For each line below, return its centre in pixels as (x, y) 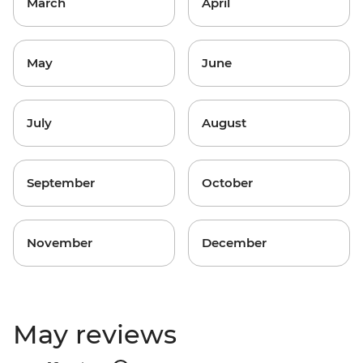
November (60, 243)
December (234, 243)
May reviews (95, 334)
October (227, 183)
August (224, 123)
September (61, 183)
